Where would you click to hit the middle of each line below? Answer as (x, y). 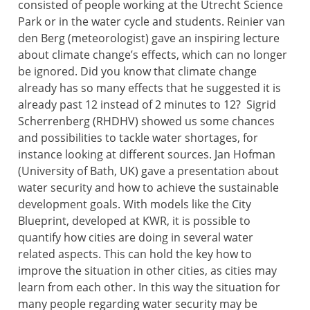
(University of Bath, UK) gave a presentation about (148, 171)
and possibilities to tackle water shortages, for (138, 138)
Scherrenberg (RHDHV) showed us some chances (146, 121)
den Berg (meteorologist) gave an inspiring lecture (149, 38)
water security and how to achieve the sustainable (148, 188)
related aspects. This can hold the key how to (135, 254)
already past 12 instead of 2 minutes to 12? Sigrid (147, 104)
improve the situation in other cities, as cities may (147, 271)
